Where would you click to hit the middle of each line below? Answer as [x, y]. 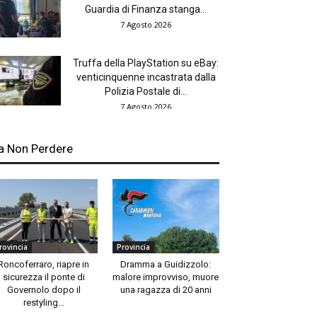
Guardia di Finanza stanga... [146, 10]
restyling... [44, 302]
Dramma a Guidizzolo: [166, 264]
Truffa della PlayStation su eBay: [146, 63]
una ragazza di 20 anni [166, 289]
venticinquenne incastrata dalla [146, 77]
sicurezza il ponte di [44, 277]
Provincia [133, 247]
